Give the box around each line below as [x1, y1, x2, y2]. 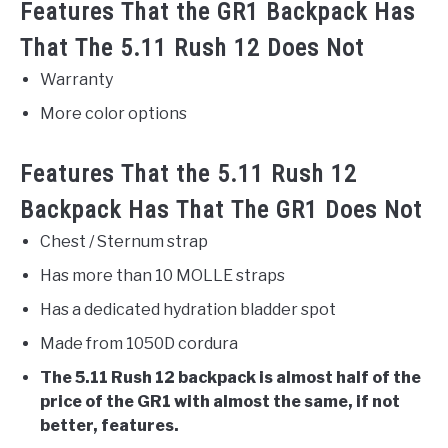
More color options [40, 104, 187, 124]
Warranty [40, 70, 113, 90]
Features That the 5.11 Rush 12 [20, 160, 357, 189]
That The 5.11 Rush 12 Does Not [20, 34, 364, 63]
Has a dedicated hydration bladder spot [40, 300, 336, 320]
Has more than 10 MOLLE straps [40, 266, 285, 286]
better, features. [40, 416, 179, 436]
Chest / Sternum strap [40, 232, 208, 252]
